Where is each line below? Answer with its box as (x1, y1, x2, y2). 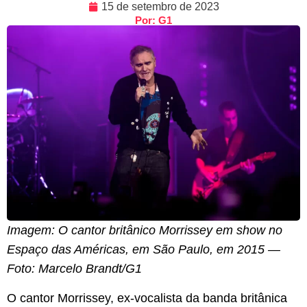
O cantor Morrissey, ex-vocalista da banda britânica (7, 291, 287, 305)
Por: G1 (135, 14, 172, 26)
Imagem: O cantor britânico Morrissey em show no (7, 223, 282, 238)
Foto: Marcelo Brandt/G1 (7, 262, 142, 276)
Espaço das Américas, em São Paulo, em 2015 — (7, 243, 280, 257)
